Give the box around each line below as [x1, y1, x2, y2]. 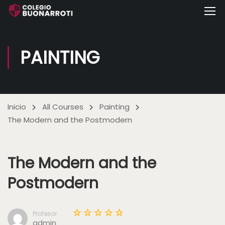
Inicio [8, 101, 26, 112]
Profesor [33, 209, 57, 218]
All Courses [42, 101, 83, 112]
